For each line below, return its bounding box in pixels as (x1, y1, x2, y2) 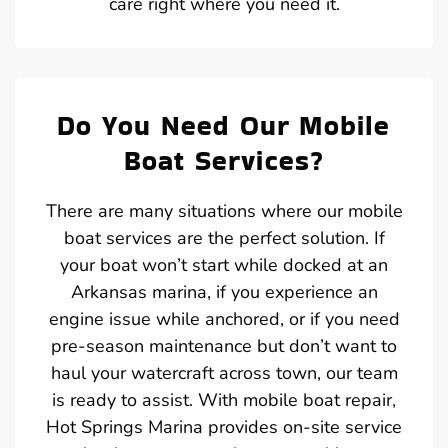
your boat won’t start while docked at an (60, 252, 388, 277)
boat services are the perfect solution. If (63, 225, 385, 250)
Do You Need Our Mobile (57, 106, 391, 144)
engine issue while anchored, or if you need (48, 306, 400, 331)
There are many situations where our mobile (45, 198, 403, 223)
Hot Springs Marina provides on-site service (46, 414, 402, 439)
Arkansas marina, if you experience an (70, 279, 378, 304)
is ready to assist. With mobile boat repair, (52, 387, 396, 412)
